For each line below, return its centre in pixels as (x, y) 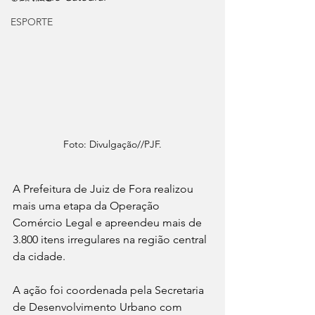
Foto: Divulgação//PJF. (112, 144)
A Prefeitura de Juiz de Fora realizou (104, 189)
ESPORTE (32, 22)
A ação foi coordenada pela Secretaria (110, 290)
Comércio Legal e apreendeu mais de (109, 223)
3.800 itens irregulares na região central (111, 240)
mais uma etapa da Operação (88, 206)
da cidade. (40, 257)
